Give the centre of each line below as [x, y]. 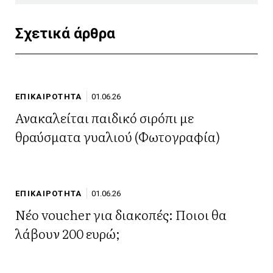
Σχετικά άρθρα [65, 34]
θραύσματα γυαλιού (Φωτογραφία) [118, 136]
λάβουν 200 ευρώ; [68, 233]
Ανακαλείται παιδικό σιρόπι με [105, 118]
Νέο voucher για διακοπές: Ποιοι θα [121, 214]
